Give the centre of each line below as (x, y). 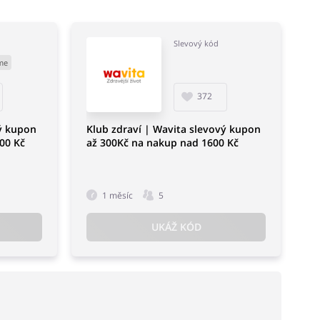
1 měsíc (117, 195)
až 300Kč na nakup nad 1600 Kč (162, 142)
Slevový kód (196, 43)
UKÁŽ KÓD (176, 227)
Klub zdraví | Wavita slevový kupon (173, 129)
